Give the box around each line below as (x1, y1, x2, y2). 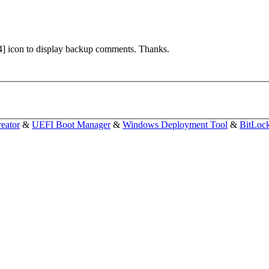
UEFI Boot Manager (32, 119, 110, 130)
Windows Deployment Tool (122, 119, 228, 130)
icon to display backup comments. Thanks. (5, 44, 169, 55)
